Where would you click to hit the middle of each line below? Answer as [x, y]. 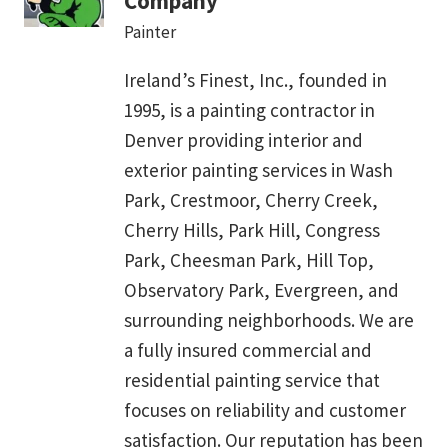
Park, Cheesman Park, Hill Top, [249, 259]
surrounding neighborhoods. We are [269, 319]
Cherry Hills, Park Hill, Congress [252, 229]
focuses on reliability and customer [265, 409]
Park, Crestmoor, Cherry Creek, [251, 199]
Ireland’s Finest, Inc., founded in [255, 79]
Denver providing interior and [243, 139]
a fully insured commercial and [248, 349]
